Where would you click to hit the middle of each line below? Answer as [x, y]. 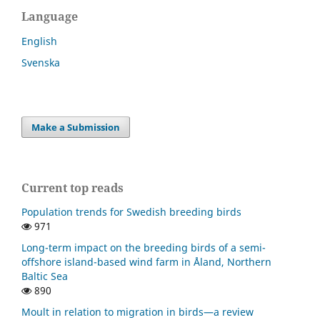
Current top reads [72, 187]
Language [50, 16]
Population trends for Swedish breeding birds [131, 212]
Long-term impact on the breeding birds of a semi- [144, 248]
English [39, 41]
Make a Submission [76, 127]
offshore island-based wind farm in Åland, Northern [146, 262]
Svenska [41, 62]
